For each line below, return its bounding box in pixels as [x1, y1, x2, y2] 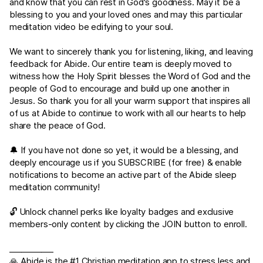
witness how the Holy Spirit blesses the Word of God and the [9, 70, 251, 82]
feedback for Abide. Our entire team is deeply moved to [9, 58, 232, 69]
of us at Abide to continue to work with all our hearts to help [9, 107, 247, 119]
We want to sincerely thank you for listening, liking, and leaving [9, 46, 253, 57]
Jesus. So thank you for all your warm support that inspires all [9, 95, 250, 106]
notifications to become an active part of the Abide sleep [9, 169, 237, 180]
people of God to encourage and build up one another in [9, 83, 230, 94]
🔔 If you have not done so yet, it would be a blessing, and [9, 144, 238, 156]
